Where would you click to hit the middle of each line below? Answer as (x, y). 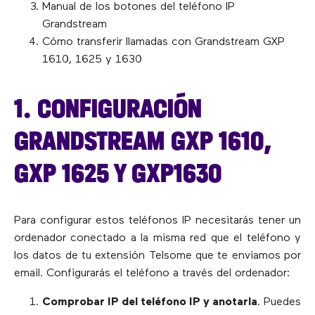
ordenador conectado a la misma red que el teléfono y (157, 239)
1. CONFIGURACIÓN (108, 108)
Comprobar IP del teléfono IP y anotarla (150, 303)
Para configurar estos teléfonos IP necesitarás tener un (157, 221)
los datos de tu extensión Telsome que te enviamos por (157, 256)
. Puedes (279, 303)
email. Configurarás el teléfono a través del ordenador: (152, 274)
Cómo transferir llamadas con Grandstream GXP (163, 42)
